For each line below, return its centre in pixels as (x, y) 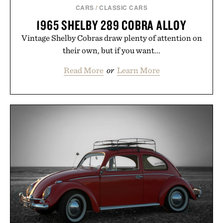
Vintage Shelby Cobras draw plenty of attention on (111, 38)
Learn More (138, 70)
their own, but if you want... (111, 50)
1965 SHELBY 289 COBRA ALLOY (111, 25)
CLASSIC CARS (123, 7)
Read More (83, 70)
